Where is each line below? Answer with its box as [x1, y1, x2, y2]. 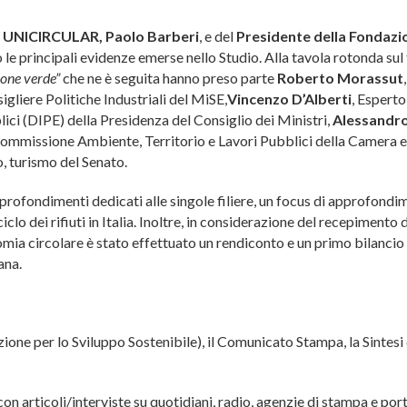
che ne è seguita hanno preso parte [60, 69, 277, 87]
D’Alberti [292, 90, 352, 108]
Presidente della [236, 27, 346, 45]
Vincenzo [227, 90, 289, 108]
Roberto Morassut [277, 69, 403, 87]
